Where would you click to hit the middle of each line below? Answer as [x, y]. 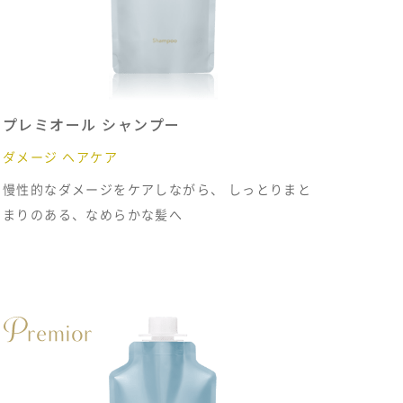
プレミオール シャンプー [91, 124]
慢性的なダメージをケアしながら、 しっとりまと [157, 189]
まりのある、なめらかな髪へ [93, 214]
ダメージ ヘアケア [60, 157]
